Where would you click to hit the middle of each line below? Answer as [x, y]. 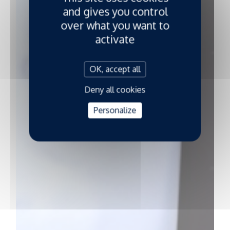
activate [115, 39]
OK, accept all [115, 69]
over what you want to [115, 25]
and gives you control [115, 11]
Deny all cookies [115, 90]
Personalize [115, 110]
